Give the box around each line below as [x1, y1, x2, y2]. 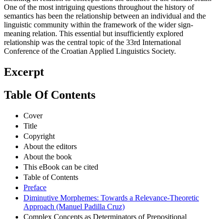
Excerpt [4, 66, 44, 79]
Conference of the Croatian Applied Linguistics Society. [4, 47, 176, 56]
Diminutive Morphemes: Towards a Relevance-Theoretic [23, 193, 199, 202]
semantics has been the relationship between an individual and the [4, 12, 206, 21]
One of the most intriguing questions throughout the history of [4, 3, 194, 12]
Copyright [23, 131, 55, 140]
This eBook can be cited [23, 162, 98, 171]
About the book [23, 152, 72, 161]
